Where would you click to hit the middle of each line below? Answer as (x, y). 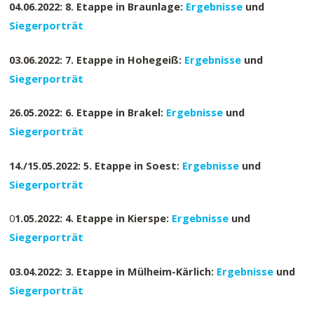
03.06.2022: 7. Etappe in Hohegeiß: (97, 59)
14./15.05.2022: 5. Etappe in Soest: (96, 165)
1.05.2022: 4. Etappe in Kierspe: (94, 218)
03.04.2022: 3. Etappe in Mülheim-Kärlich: (113, 271)
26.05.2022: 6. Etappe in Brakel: (88, 112)
